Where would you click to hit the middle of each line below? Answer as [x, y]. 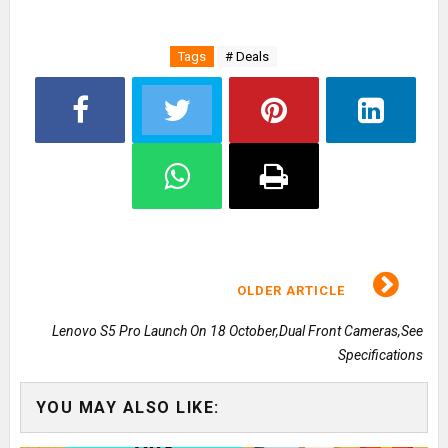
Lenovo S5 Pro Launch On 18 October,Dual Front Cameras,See [238, 331]
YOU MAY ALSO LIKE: [127, 408]
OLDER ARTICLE [293, 291]
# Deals [247, 57]
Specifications [381, 355]
